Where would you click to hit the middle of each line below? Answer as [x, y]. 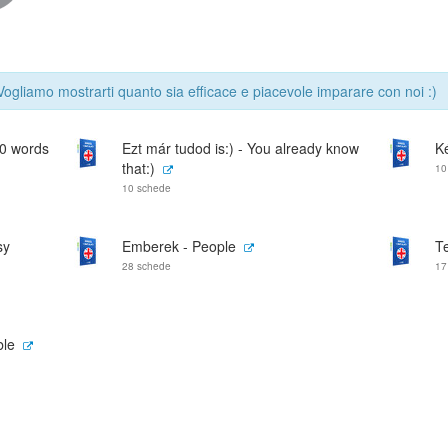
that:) [138, 168]
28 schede [146, 266]
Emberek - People [179, 246]
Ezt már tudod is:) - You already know [240, 148]
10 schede [146, 188]
